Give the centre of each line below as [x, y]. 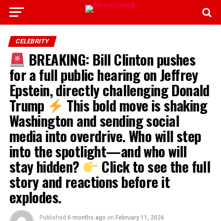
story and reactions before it [89, 182]
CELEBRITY [32, 41]
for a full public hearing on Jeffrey [104, 74]
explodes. [35, 197]
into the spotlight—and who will [98, 151]
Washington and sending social [94, 120]
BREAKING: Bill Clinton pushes [110, 59]
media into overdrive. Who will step [105, 136]
